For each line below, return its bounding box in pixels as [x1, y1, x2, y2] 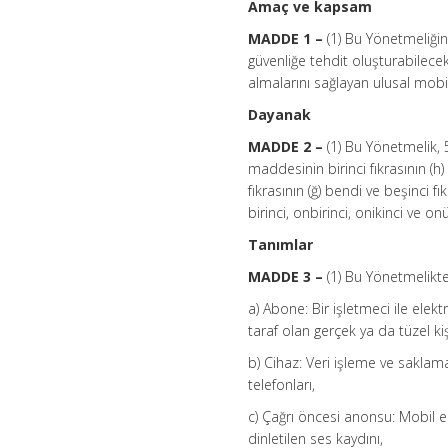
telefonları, [248, 375, 316, 395]
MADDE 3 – [248, 267, 324, 287]
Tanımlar [248, 235, 314, 255]
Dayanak [248, 105, 312, 125]
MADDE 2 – [248, 137, 324, 157]
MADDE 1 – [248, 29, 324, 49]
